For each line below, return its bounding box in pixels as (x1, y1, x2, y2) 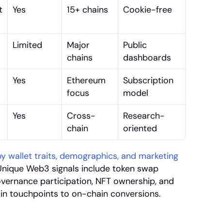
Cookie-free (123, 4, 172, 15)
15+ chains (67, 4, 108, 15)
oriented (123, 123, 157, 134)
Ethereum (67, 75, 106, 86)
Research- (123, 110, 165, 122)
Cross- (67, 110, 95, 122)
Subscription (123, 75, 173, 86)
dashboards (123, 52, 171, 63)
